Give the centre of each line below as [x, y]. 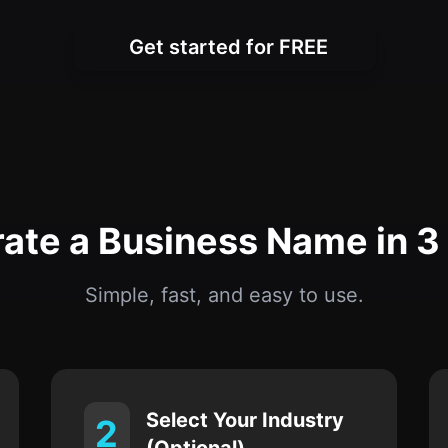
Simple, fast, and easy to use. [224, 295]
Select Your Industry [244, 420]
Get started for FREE [228, 47]
